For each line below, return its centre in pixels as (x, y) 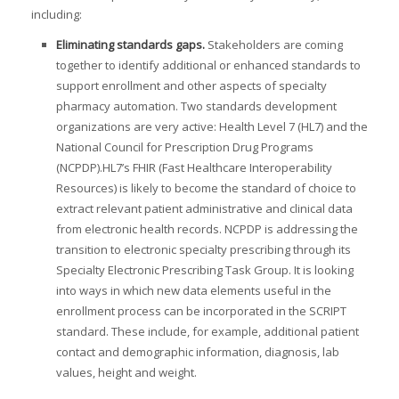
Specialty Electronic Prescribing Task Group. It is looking (204, 270)
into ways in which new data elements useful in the (193, 291)
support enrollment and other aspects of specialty (191, 86)
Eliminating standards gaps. (131, 45)
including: (56, 15)
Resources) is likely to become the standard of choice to (206, 188)
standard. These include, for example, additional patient (207, 332)
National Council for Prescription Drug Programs (184, 147)
